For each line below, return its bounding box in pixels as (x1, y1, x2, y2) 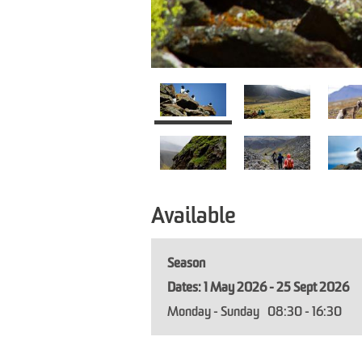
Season (167, 257, 205, 271)
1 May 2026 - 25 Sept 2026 (204, 281, 349, 295)
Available (151, 205, 236, 229)
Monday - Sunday (167, 305, 259, 319)
